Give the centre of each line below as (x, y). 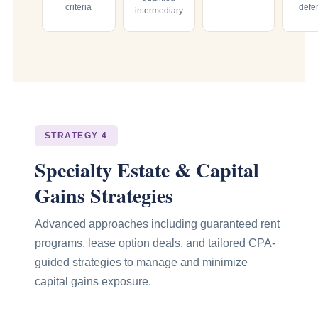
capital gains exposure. (93, 281)
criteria (79, 7)
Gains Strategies (104, 195)
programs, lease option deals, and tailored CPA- (155, 243)
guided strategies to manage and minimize (141, 262)
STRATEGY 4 (76, 135)
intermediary (159, 10)
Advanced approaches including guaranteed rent (157, 224)
